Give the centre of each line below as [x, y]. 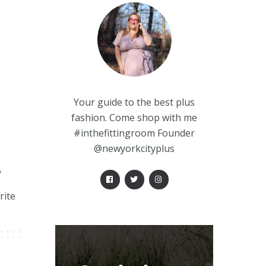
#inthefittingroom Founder [134, 133]
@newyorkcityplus [134, 148]
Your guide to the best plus [134, 102]
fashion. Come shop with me [134, 118]
